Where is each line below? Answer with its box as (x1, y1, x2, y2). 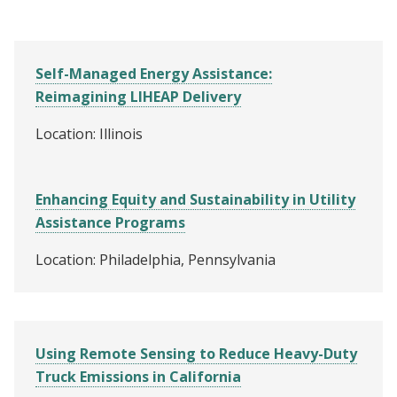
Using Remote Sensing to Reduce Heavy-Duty (35, 343, 357, 363)
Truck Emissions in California (35, 366, 241, 386)
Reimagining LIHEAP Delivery (35, 86, 241, 106)
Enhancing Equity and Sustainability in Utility (35, 189, 355, 209)
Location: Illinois (35, 123, 143, 144)
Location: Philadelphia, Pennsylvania (35, 249, 276, 269)
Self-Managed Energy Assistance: (35, 63, 272, 83)
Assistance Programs (35, 212, 185, 232)
